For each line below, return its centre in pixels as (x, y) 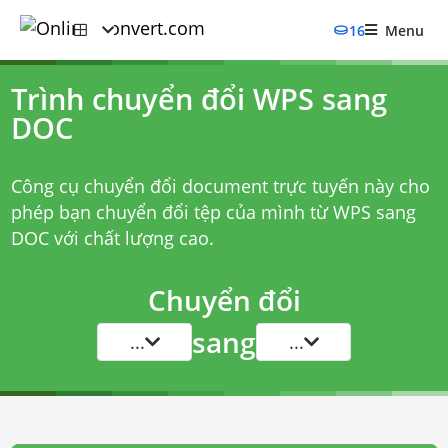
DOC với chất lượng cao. (112, 238)
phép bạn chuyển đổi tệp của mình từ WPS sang (213, 212)
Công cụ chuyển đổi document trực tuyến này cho (220, 186)
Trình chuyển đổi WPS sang (198, 99)
